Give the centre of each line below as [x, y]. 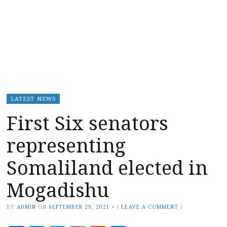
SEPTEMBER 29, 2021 [80, 206]
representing [66, 145]
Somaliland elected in [107, 167]
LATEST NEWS [33, 98]
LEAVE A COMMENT [150, 206]
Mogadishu [58, 189]
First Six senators [87, 122]
